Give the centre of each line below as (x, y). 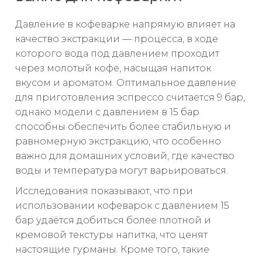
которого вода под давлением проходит (117, 54)
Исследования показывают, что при (104, 191)
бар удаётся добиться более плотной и (113, 220)
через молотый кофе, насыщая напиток (113, 68)
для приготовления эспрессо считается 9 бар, (130, 98)
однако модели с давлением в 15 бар (107, 112)
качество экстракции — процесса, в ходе (117, 39)
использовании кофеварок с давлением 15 (122, 206)
